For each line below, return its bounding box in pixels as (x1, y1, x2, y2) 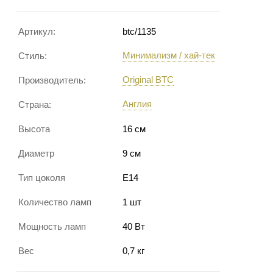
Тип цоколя (18, 172, 65, 183)
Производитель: (18, 75, 86, 85)
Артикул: (18, 26, 55, 37)
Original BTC (122, 74, 174, 85)
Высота (18, 124, 50, 134)
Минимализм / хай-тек (122, 50, 215, 60)
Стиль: (18, 51, 47, 61)
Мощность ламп (18, 221, 86, 232)
